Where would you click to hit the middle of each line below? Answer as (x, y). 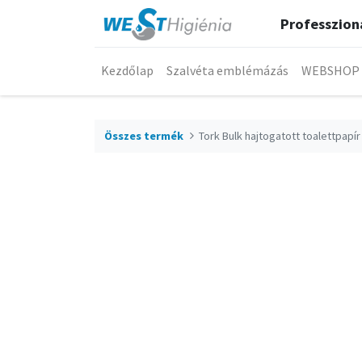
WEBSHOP (330, 71)
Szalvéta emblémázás (227, 71)
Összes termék (144, 135)
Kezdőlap (127, 71)
